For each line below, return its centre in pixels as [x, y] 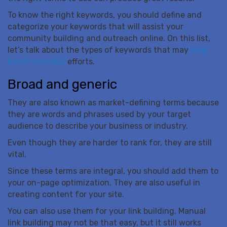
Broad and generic [62, 85]
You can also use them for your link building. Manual [107, 211]
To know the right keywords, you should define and [105, 15]
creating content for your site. [66, 195]
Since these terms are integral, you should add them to [113, 171]
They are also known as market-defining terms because [113, 103]
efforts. [80, 62]
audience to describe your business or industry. [98, 126]
